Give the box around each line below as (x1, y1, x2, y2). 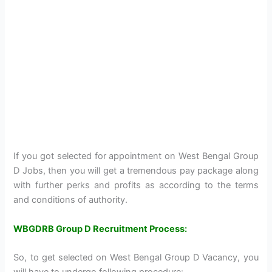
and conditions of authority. (13, 194, 128, 206)
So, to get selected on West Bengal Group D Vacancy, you (13, 252, 259, 263)
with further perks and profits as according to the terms (13, 180, 259, 191)
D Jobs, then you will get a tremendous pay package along (13, 165, 259, 177)
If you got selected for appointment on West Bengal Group (13, 151, 259, 162)
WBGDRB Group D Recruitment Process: (13, 223, 188, 234)
